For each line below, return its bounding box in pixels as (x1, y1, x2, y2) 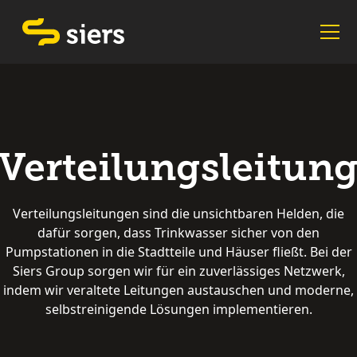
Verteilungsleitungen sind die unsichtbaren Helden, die (13, 204, 344, 222)
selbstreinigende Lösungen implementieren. (45, 300, 312, 318)
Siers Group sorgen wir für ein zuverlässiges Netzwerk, (12, 261, 345, 280)
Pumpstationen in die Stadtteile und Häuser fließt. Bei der (5, 242, 352, 261)
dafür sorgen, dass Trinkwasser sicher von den (37, 223, 320, 241)
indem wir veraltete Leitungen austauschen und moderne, (3, 280, 354, 299)
